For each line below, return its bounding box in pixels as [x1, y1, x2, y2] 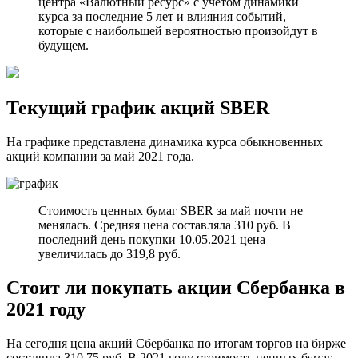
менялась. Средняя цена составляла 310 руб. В [38, 217, 291, 232]
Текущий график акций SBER [6, 97, 269, 118]
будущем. [38, 38, 89, 52]
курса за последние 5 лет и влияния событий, [38, 9, 286, 23]
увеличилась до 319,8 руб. [38, 246, 181, 261]
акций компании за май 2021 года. [6, 149, 194, 163]
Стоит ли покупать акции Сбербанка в [6, 276, 345, 298]
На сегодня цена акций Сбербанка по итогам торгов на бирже [6, 336, 346, 350]
